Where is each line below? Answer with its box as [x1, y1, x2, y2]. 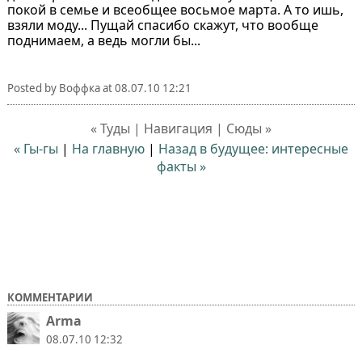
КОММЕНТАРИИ [6, 289, 93, 305]
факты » [156, 157, 206, 175]
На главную [72, 139, 145, 158]
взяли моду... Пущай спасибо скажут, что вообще [6, 15, 318, 34]
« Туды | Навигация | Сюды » [90, 119, 271, 137]
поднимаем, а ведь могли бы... [6, 31, 200, 49]
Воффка [58, 80, 100, 95]
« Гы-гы [14, 139, 58, 158]
